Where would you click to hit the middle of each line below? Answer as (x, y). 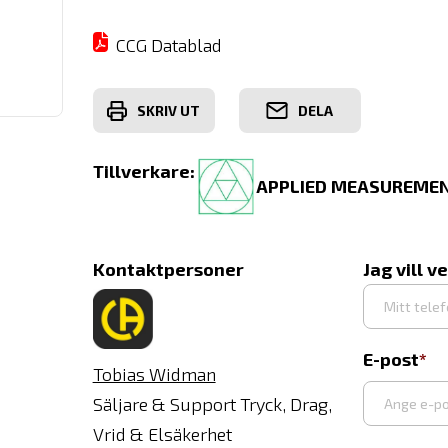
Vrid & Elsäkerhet (162, 434)
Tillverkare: (143, 171)
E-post (390, 359)
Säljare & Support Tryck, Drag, (212, 404)
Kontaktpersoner (168, 269)
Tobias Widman (154, 374)
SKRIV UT (169, 110)
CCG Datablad (168, 45)
